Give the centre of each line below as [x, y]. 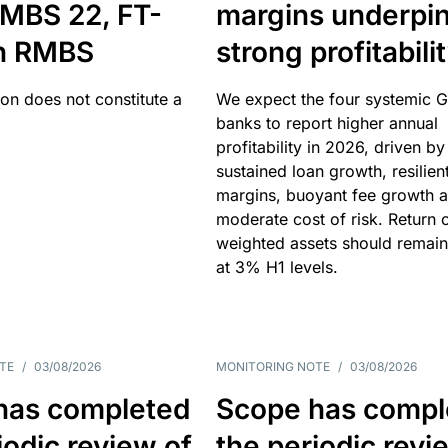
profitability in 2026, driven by [330, 147]
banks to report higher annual [326, 123]
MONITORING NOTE [272, 366]
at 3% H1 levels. [276, 267]
